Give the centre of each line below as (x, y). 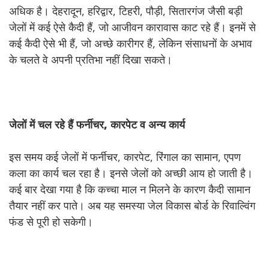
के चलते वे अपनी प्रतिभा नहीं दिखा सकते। (91, 59)
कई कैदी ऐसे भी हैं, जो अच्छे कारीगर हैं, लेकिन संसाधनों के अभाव (131, 43)
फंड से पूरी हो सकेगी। (51, 222)
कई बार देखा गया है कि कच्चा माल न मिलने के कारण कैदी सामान (130, 189)
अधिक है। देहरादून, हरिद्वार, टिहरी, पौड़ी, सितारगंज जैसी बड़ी (126, 11)
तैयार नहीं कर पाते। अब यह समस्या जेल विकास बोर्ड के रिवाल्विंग (132, 205)
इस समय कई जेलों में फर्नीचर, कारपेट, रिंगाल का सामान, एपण (125, 157)
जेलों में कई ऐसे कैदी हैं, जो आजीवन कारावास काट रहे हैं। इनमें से (132, 27)
